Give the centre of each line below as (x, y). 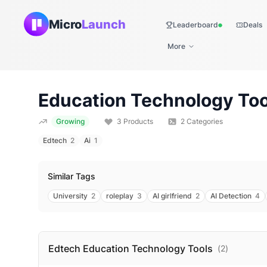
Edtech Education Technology (117, 249)
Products (137, 121)
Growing (70, 121)
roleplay (120, 196)
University (70, 196)
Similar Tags (72, 176)
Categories (204, 121)
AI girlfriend (172, 196)
